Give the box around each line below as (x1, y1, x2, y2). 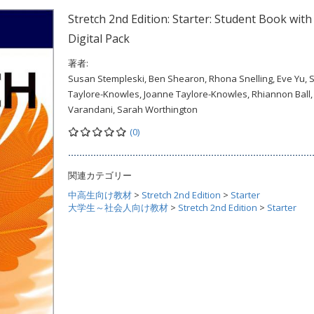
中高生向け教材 (68, 189, 132, 201)
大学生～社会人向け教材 (68, 201, 168, 214)
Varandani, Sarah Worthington (68, 103, 198, 116)
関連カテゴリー (68, 169, 132, 182)
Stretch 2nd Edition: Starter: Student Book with (68, 11, 312, 27)
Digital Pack (68, 31, 130, 46)
